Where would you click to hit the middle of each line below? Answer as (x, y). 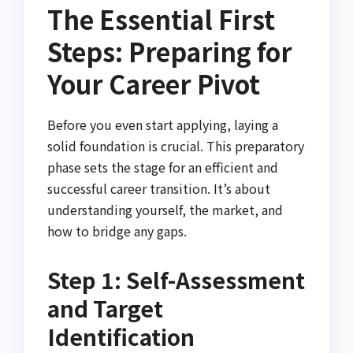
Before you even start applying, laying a (163, 125)
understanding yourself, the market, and (165, 210)
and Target (105, 308)
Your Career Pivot (154, 84)
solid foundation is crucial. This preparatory (176, 146)
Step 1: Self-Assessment (176, 280)
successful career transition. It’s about (159, 189)
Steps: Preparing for (170, 52)
